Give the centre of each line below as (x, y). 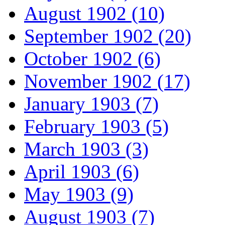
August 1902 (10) (94, 14)
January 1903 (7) (91, 104)
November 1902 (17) (107, 81)
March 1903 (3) (86, 149)
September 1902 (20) (108, 36)
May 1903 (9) (79, 194)
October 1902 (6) (92, 59)
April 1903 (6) (82, 172)
